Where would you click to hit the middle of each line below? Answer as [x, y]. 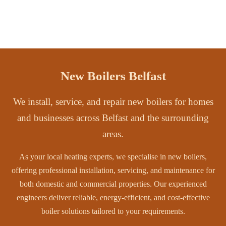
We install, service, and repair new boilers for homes [113, 102]
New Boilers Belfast [113, 76]
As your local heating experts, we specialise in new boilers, [113, 157]
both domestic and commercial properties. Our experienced [113, 184]
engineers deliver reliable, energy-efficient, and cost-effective [113, 197]
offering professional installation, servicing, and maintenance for [113, 170]
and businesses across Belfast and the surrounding [113, 118]
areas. [113, 134]
